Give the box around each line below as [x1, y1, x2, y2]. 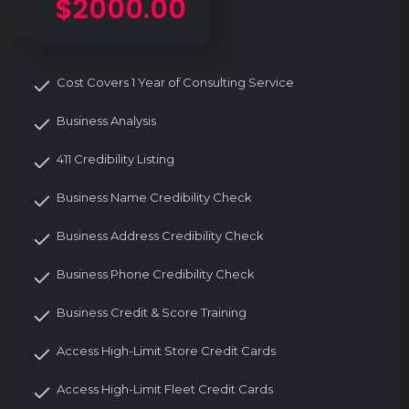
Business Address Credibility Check [57, 227, 264, 243]
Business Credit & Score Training [57, 304, 246, 320]
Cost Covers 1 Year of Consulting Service [57, 74, 294, 89]
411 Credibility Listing [57, 151, 174, 166]
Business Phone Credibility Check [57, 266, 255, 281]
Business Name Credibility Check [57, 189, 252, 204]
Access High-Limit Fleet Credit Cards [57, 381, 273, 396]
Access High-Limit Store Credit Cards [57, 342, 276, 358]
